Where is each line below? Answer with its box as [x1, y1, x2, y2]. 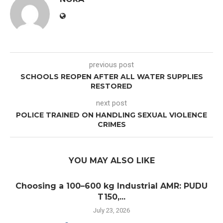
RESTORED [91, 82, 132, 91]
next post [96, 99, 127, 108]
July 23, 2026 [93, 207, 130, 215]
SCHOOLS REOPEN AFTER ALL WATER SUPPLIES [20, 72, 203, 82]
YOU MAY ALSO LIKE [68, 156, 155, 166]
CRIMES [97, 120, 126, 129]
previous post [89, 60, 134, 70]
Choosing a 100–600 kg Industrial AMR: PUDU [15, 181, 208, 191]
